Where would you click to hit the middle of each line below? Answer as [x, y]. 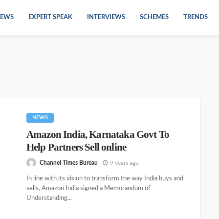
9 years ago [124, 163]
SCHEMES [154, 17]
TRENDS [196, 17]
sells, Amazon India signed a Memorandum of [88, 189]
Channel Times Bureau [69, 163]
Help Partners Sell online [77, 147]
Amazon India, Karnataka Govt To [98, 134]
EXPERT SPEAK [50, 17]
